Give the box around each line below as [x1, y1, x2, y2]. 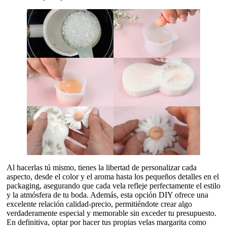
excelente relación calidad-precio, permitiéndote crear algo [7, 200, 192, 209]
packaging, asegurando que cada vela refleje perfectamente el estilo [7, 181, 220, 191]
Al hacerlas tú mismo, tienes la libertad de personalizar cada [7, 163, 197, 172]
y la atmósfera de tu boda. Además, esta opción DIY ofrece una [7, 191, 208, 200]
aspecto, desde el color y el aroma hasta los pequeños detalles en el [7, 172, 219, 181]
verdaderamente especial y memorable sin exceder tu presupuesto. [7, 209, 216, 218]
